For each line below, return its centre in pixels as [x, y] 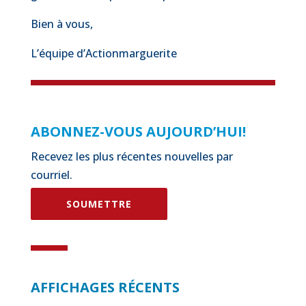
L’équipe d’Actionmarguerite [103, 53]
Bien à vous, [61, 24]
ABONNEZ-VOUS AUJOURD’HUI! [138, 131]
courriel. [51, 175]
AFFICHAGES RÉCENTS [105, 287]
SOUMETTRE [99, 204]
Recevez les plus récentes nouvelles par [131, 156]
